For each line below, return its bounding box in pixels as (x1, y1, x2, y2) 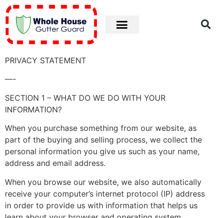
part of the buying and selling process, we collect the (5, 135, 202, 145)
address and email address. (5, 158, 106, 168)
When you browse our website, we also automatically (5, 177, 201, 187)
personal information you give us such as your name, (5, 146, 200, 157)
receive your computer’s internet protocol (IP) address (5, 188, 205, 199)
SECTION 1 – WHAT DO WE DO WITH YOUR (5, 92, 165, 103)
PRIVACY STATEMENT (5, 55, 86, 65)
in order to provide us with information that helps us (5, 200, 198, 210)
